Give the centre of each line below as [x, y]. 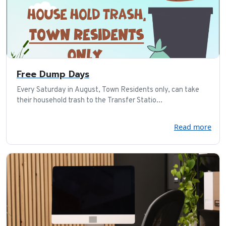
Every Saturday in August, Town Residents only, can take [108, 90]
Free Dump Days [53, 74]
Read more [193, 127]
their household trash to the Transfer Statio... [90, 100]
